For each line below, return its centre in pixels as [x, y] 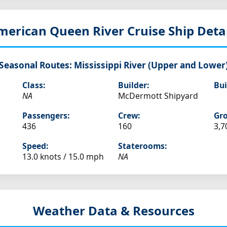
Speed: [35, 146]
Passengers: [46, 116]
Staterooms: [142, 146]
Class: [33, 85]
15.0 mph [86, 157]
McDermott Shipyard [158, 96]
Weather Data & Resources [113, 211]
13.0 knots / [45, 157]
